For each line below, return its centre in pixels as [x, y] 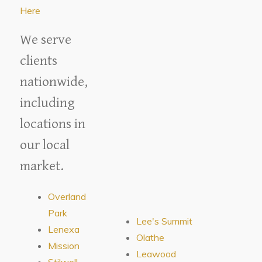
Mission [64, 245]
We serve [46, 39]
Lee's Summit [165, 221]
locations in [53, 124]
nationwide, [54, 82]
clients [39, 61]
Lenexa [64, 229]
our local [45, 145]
